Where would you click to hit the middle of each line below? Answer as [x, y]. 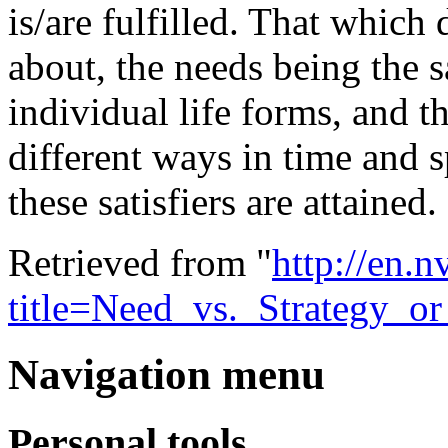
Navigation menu [166, 374]
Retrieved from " [140, 262]
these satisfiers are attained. [222, 201]
